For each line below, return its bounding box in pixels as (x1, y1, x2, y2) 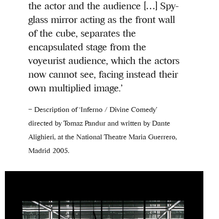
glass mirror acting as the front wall (28, 14, 175, 25)
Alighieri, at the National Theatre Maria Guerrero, (28, 132, 177, 141)
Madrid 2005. (28, 146, 70, 155)
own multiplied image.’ (28, 82, 123, 94)
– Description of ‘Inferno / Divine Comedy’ (28, 105, 158, 114)
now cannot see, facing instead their (28, 68, 178, 80)
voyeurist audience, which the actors (28, 55, 180, 66)
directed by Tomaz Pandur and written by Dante (28, 119, 171, 128)
